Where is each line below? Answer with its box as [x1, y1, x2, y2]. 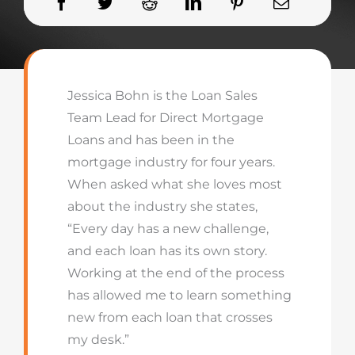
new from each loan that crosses [67, 310, 273, 325]
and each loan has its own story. [67, 243, 267, 258]
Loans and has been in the [67, 132, 235, 147]
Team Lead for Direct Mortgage [67, 110, 264, 125]
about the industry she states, [67, 199, 258, 214]
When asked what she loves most [67, 177, 282, 192]
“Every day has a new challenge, [67, 221, 269, 236]
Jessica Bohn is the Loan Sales [67, 88, 258, 103]
